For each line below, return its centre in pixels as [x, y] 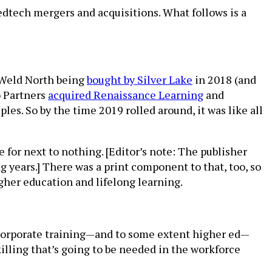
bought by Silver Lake [140, 80]
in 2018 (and [224, 80]
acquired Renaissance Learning [126, 95]
